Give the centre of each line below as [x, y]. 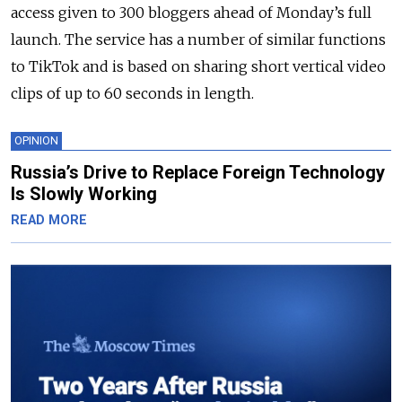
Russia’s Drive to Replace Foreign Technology [198, 173]
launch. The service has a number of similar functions [198, 40]
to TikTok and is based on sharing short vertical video [198, 67]
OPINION [36, 141]
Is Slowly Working [84, 194]
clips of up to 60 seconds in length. [132, 94]
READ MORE [49, 221]
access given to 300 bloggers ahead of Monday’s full [191, 13]
